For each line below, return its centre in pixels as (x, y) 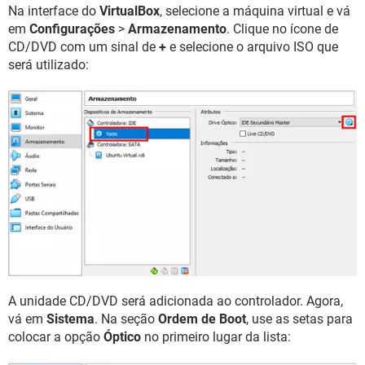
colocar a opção (56, 336)
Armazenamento (177, 29)
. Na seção (126, 319)
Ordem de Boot (202, 319)
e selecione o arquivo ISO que (252, 47)
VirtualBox (130, 11)
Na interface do (54, 11)
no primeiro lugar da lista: (216, 336)
